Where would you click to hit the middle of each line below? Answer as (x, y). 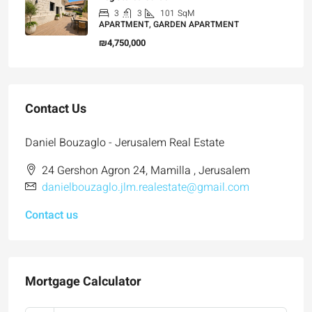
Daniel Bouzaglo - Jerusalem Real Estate (125, 142)
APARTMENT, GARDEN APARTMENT (169, 24)
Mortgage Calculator (83, 281)
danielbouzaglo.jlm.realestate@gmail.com (146, 187)
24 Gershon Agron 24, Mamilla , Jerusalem (146, 170)
